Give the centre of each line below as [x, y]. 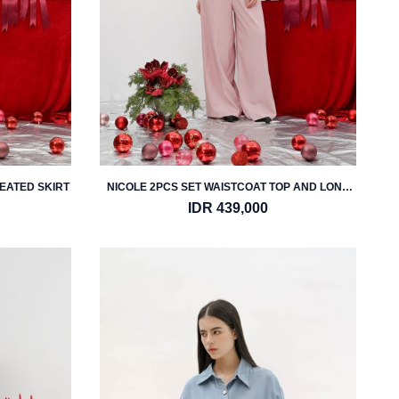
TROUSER [228, 201]
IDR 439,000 [228, 208]
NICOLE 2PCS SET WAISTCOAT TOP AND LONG [228, 187]
